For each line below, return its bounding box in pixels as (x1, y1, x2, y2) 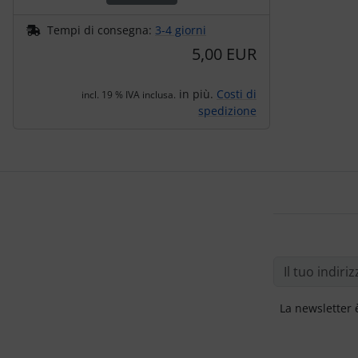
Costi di (217, 86, 257, 102)
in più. (176, 86, 217, 102)
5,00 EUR (192, 43, 257, 66)
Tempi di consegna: (47, 22, 155, 38)
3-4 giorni (155, 22, 206, 38)
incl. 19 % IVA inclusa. (82, 88, 176, 102)
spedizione (198, 103, 257, 119)
